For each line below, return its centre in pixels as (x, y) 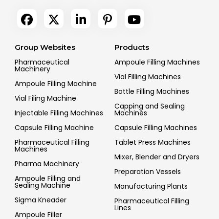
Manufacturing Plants (151, 186)
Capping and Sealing (150, 106)
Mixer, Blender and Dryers (157, 157)
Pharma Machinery (47, 164)
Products (132, 47)
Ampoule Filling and (48, 179)
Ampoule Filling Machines (157, 62)
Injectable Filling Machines (59, 113)
